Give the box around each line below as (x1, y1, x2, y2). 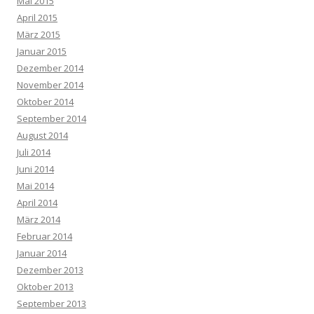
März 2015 (17, 27, 60, 41)
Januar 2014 (17, 246, 67, 259)
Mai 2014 (17, 179, 54, 192)
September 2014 (17, 111, 86, 125)
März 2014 (17, 212, 60, 226)
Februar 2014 (17, 229, 72, 243)
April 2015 (17, 11, 57, 24)
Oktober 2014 (17, 95, 74, 108)
